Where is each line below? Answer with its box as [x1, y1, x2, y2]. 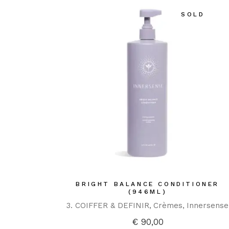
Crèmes [153, 201, 183, 211]
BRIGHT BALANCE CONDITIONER [76, 180, 219, 188]
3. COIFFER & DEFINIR [66, 201, 150, 211]
